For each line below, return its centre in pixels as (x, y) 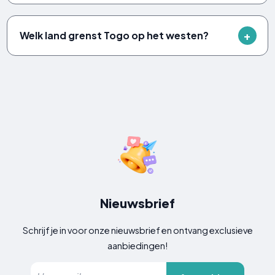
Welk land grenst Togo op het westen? (114, 35)
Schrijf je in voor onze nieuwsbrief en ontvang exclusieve (137, 230)
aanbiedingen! (137, 245)
